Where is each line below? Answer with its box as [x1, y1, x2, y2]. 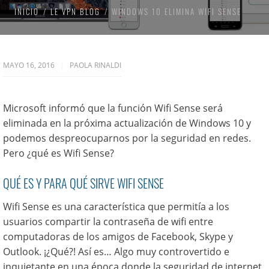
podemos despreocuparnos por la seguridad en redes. [3, 131, 251, 145]
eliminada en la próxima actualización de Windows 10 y [3, 116, 251, 130]
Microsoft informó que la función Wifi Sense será [3, 101, 223, 115]
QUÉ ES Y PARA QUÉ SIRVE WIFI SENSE [3, 174, 164, 192]
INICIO [14, 5, 39, 17]
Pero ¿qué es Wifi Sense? [3, 147, 114, 160]
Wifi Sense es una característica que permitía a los [3, 200, 229, 213]
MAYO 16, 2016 [3, 60, 56, 70]
